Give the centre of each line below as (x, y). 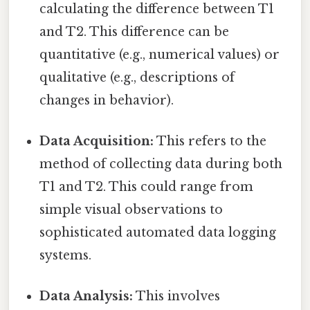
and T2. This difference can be (135, 31)
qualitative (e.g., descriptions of (137, 77)
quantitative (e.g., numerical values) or (160, 54)
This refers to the (210, 142)
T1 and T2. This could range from (147, 187)
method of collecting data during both (161, 164)
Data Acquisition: (97, 142)
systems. (66, 256)
